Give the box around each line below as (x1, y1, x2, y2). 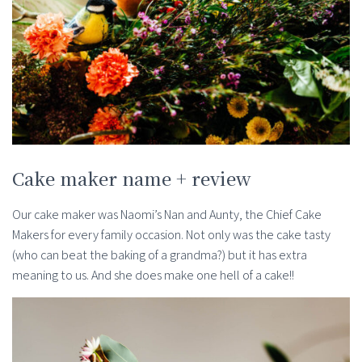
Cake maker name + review (12, 166, 251, 192)
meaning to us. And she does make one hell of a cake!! (12, 267, 294, 284)
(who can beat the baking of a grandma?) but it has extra (12, 246, 307, 264)
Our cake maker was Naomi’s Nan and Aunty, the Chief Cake (12, 206, 322, 224)
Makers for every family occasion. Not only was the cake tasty (12, 226, 330, 244)
